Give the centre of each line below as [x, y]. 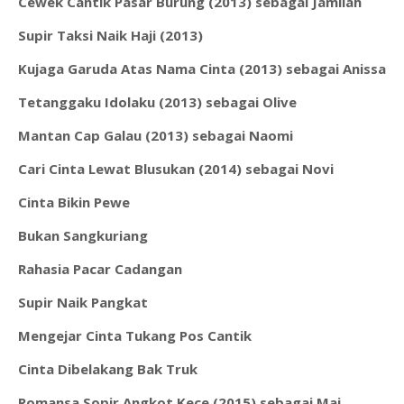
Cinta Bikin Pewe [74, 202]
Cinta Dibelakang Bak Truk [108, 369]
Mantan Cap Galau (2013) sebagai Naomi [156, 135]
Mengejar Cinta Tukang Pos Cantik [135, 335]
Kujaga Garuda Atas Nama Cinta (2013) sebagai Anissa [202, 69]
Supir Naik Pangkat [83, 302]
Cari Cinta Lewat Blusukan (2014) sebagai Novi [176, 169]
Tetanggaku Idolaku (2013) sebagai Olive [157, 102]
